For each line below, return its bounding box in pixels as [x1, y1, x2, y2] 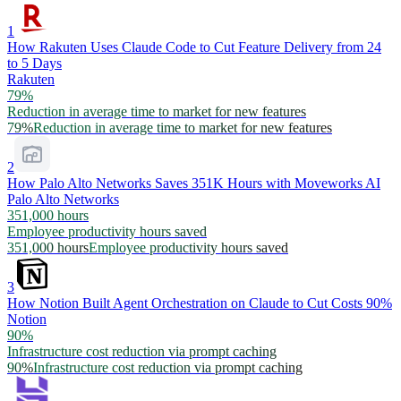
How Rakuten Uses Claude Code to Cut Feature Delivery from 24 [7, 39, 381, 55]
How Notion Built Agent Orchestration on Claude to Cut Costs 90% [7, 295, 392, 311]
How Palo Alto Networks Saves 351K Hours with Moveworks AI [7, 175, 380, 192]
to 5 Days [7, 55, 62, 72]
